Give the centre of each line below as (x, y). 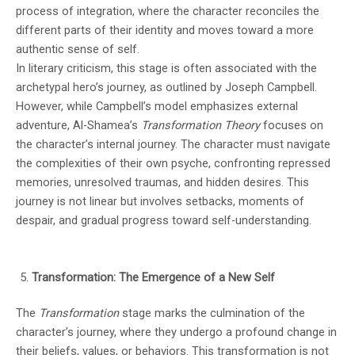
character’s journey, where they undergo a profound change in (176, 332)
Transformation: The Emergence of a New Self (153, 277)
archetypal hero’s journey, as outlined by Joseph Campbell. (166, 87)
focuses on (292, 125)
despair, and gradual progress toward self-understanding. (164, 220)
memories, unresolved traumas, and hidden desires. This (162, 182)
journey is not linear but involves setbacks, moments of (160, 201)
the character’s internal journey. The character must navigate (173, 144)
